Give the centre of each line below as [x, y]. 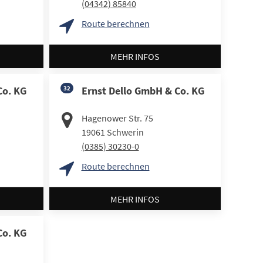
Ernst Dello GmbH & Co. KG [143, 90]
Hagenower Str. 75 [117, 118]
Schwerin [125, 132]
